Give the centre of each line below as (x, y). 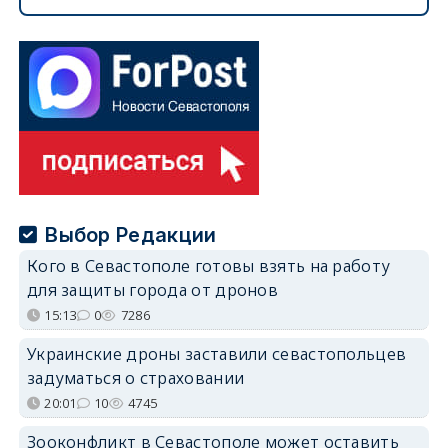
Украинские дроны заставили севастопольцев (216, 353)
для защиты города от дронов (152, 289)
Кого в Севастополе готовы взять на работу (208, 265)
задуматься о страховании (135, 377)
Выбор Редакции (131, 234)
